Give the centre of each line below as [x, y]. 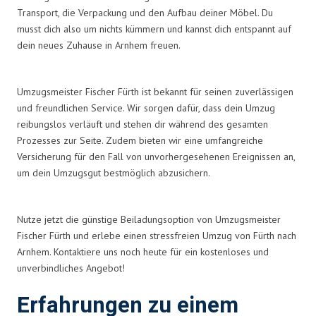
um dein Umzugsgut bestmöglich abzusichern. [114, 172]
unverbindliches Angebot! [71, 268]
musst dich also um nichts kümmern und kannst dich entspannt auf [154, 29]
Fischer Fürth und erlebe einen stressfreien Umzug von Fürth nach [157, 235]
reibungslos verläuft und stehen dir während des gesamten [142, 124]
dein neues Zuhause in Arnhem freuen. [99, 45]
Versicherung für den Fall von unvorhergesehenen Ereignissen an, [156, 156]
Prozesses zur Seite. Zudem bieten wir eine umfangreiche [140, 140]
